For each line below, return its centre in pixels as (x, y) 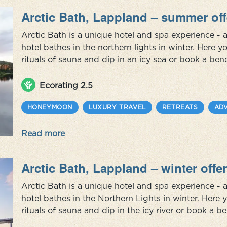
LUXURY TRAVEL (117, 107)
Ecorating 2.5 (66, 85)
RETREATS (180, 107)
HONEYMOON (50, 107)
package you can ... (59, 84)
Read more (43, 133)
